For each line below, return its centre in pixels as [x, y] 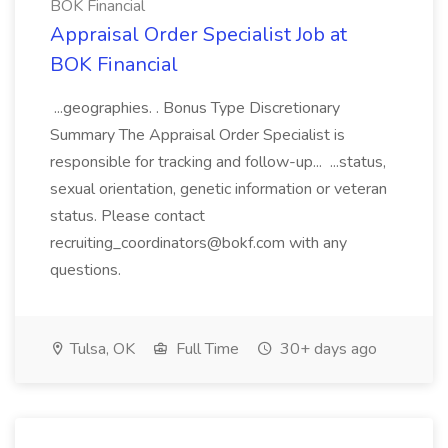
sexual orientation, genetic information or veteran [218, 189]
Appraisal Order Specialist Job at [198, 34]
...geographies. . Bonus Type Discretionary [195, 108]
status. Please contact [127, 216]
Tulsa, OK [100, 349]
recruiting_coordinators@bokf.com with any [198, 243]
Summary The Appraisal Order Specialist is [197, 135]
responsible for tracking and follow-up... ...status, [218, 162]
